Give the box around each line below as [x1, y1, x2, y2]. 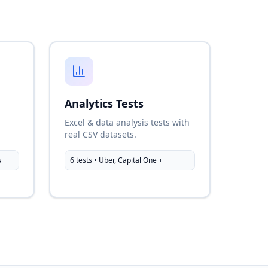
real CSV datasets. [65, 129, 136, 140]
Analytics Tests [65, 96, 144, 111]
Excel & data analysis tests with [65, 117, 190, 128]
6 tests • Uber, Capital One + [70, 155, 163, 165]
